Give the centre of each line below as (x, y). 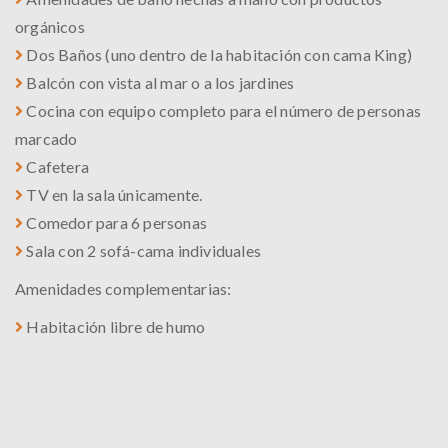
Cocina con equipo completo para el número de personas (222, 110)
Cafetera (56, 166)
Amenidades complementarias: (123, 288)
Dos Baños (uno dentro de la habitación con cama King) (218, 54)
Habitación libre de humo (114, 326)
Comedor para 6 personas (115, 222)
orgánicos (50, 26)
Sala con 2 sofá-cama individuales (142, 250)
